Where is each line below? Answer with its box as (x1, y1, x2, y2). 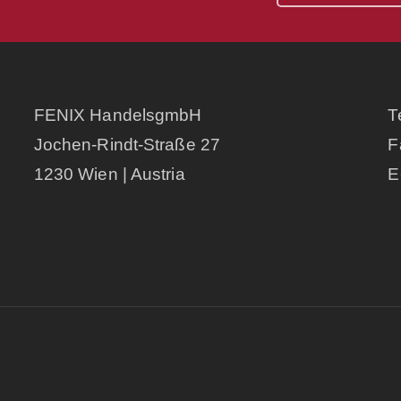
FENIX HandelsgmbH (33, 106, 202, 124)
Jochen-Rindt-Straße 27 (33, 135, 220, 154)
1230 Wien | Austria (33, 165, 185, 183)
